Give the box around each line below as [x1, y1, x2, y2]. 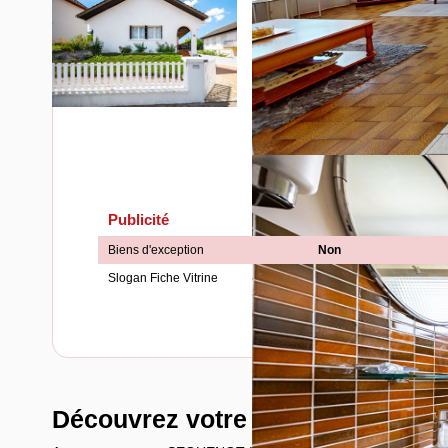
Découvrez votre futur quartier [52, 404, 410, 433]
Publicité [108, 210, 169, 228]
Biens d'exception [108, 242, 204, 257]
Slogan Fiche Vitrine [108, 270, 218, 285]
